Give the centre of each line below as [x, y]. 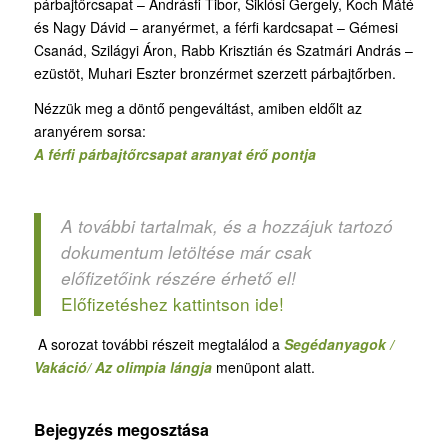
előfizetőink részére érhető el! [178, 277]
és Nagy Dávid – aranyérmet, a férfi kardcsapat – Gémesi [215, 27]
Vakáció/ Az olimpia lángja [122, 367]
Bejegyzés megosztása [121, 430]
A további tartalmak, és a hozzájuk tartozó [226, 225]
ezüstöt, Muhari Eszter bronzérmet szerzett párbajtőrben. [214, 73]
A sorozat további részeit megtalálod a [160, 344]
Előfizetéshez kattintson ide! [172, 303]
